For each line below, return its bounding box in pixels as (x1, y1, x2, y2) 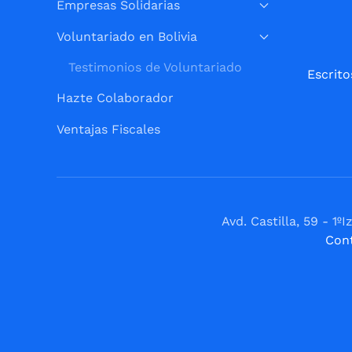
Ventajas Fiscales (57, 121, 160, 137)
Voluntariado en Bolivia (57, 28, 197, 44)
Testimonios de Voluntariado (68, 59, 242, 75)
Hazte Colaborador (57, 90, 174, 105)
